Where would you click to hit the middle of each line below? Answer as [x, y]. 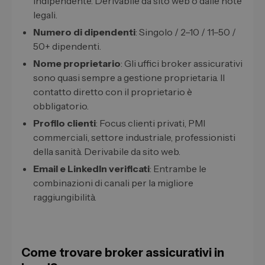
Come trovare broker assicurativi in [123, 253]
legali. [45, 15]
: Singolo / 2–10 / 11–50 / [186, 32]
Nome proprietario [77, 64]
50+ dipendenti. [67, 46]
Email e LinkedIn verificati [91, 169]
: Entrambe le [178, 169]
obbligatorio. [61, 106]
